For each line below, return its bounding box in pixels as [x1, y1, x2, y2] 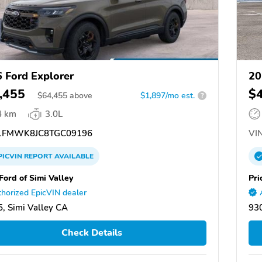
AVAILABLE [53, 151, 94, 161]
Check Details [61, 226, 122, 240]
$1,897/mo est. [140, 89, 195, 101]
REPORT [24, 151, 53, 161]
